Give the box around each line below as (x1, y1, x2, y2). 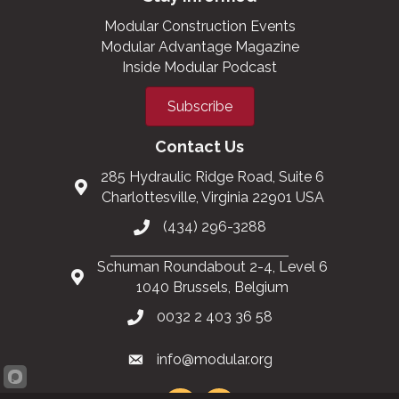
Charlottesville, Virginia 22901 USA (101, 189, 324, 207)
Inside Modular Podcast (122, 59, 277, 77)
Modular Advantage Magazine (100, 38, 299, 56)
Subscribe (167, 98, 232, 116)
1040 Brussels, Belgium (136, 279, 289, 297)
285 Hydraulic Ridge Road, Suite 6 (101, 168, 324, 186)
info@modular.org (156, 351, 273, 369)
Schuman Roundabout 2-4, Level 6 (97, 258, 328, 276)
